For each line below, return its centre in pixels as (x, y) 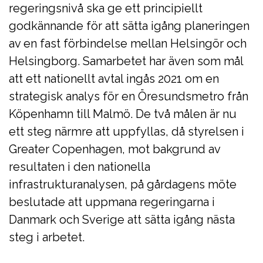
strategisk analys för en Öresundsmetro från (129, 96)
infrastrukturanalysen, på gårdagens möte (123, 184)
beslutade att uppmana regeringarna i (112, 202)
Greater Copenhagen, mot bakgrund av (114, 149)
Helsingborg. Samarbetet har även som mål (126, 61)
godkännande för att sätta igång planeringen (129, 26)
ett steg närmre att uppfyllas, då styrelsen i (127, 131)
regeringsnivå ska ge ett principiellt (106, 8)
